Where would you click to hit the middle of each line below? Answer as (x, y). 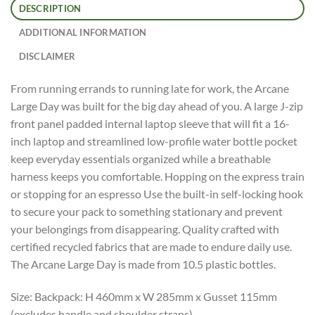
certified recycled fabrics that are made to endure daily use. (151, 246)
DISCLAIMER (47, 56)
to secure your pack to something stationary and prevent (147, 211)
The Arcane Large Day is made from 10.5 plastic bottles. (143, 264)
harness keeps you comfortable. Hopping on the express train (157, 176)
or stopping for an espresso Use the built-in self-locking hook (157, 194)
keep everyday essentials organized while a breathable (141, 159)
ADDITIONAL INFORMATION (83, 32)
